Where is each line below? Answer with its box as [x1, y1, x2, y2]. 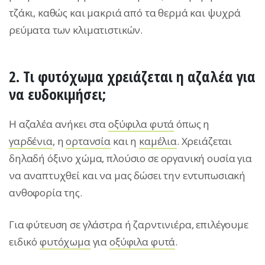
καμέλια [138, 134, 177, 148]
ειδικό [9, 235, 40, 249]
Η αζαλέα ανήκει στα [9, 117, 109, 131]
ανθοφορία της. [9, 186, 82, 200]
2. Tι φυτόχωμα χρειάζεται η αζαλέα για [9, 66, 256, 88]
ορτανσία [66, 134, 111, 148]
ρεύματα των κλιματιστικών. [9, 23, 143, 37]
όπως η [174, 117, 210, 131]
